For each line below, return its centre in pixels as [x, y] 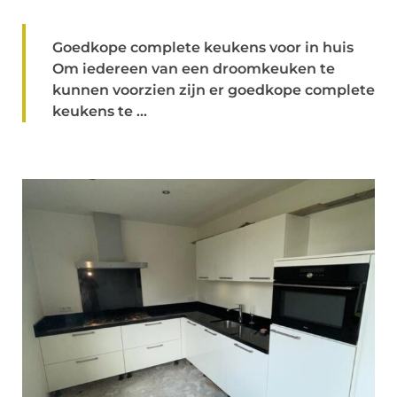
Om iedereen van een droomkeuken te [194, 69]
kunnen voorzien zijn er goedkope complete [214, 90]
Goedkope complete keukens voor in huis [203, 47]
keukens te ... [100, 111]
